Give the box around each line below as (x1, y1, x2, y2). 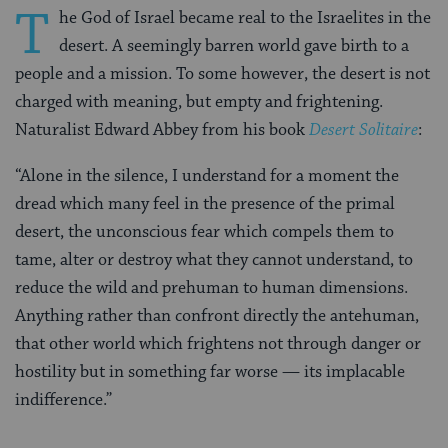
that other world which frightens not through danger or (15, 333, 421, 356)
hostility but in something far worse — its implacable (15, 361, 405, 384)
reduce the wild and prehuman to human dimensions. (15, 277, 408, 300)
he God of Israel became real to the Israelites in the (59, 7, 431, 30)
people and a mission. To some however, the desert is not (15, 63, 430, 86)
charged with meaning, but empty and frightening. (15, 91, 383, 114)
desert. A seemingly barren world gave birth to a (59, 35, 409, 58)
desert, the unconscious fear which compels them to (15, 221, 394, 244)
